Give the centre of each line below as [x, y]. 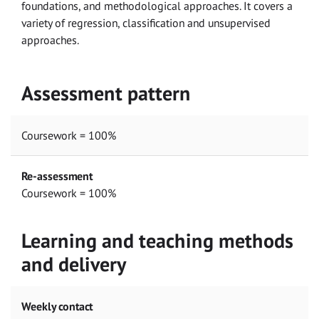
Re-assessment [57, 176]
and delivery [74, 264]
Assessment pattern [106, 94]
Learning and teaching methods [157, 240]
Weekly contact [57, 306]
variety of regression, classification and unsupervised [146, 22]
